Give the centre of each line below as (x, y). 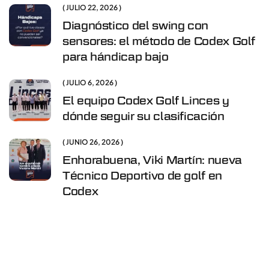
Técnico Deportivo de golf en (142, 175)
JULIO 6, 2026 (90, 82)
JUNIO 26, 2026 (93, 142)
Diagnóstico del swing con (135, 25)
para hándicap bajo (116, 56)
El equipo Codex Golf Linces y (146, 100)
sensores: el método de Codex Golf (159, 41)
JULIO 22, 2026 (92, 7)
